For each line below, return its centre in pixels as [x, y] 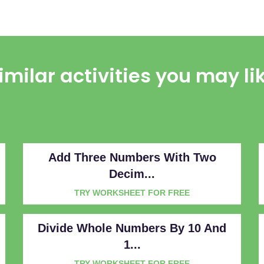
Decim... [132, 174]
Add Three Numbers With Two [132, 157]
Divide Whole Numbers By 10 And [132, 228]
